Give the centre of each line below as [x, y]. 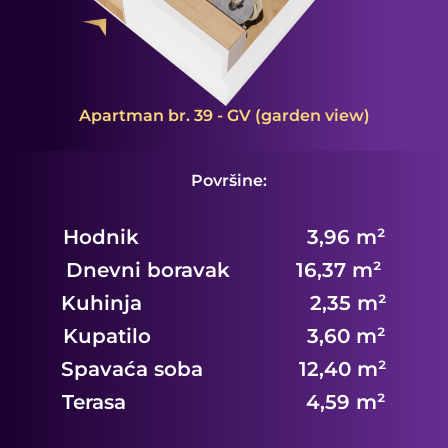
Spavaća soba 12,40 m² [224, 369]
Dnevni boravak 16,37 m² [224, 270]
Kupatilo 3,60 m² [224, 336]
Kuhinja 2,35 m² [224, 303]
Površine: [229, 181]
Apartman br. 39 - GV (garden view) [224, 116]
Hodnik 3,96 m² [224, 237]
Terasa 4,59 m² [224, 402]
